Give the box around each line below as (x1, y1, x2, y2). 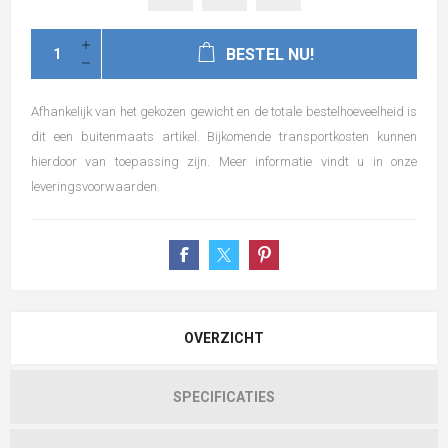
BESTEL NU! (225, 45, 314, 65)
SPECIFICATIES (173, 389, 275, 406)
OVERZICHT (184, 330, 264, 347)
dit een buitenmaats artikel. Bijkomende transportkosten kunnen (31, 129, 417, 145)
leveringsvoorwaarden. (31, 179, 160, 195)
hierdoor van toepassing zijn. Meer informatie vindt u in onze (31, 154, 417, 170)
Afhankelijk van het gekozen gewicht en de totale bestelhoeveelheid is (31, 104, 417, 120)
